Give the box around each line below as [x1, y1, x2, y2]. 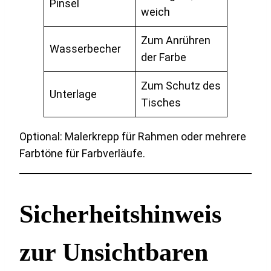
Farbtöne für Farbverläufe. [19, 146, 145, 160]
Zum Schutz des [141, 79, 221, 92]
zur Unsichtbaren [19, 238, 208, 266]
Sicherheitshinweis [19, 200, 221, 228]
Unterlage [50, 87, 97, 100]
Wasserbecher [50, 42, 121, 55]
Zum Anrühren [141, 33, 211, 47]
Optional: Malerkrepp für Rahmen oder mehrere [19, 129, 246, 143]
